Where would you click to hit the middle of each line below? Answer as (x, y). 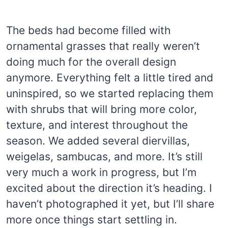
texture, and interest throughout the (97, 125)
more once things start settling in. (92, 220)
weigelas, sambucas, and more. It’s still (104, 157)
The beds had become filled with (88, 31)
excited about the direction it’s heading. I (109, 188)
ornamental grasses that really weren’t (103, 46)
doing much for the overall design (91, 62)
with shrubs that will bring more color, (102, 109)
